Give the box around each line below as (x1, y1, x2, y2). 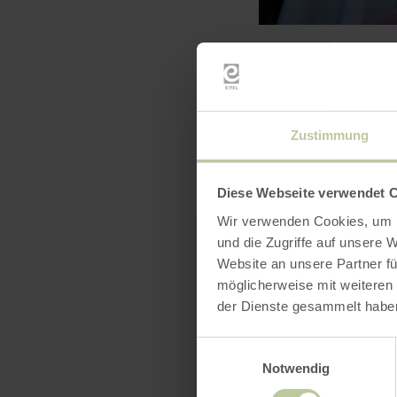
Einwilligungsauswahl (196, 339, 320, 355)
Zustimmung (290, 127, 370, 143)
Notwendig (261, 360, 331, 376)
